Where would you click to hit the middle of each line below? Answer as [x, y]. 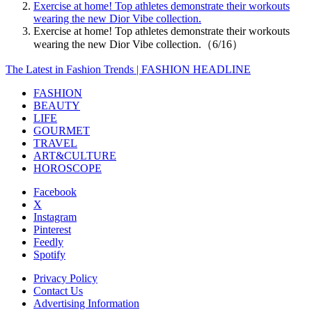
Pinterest [52, 229]
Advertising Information [86, 303]
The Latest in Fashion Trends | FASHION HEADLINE [128, 69]
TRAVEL [55, 143]
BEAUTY [57, 105]
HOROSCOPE [68, 168]
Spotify [49, 254]
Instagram [55, 217]
